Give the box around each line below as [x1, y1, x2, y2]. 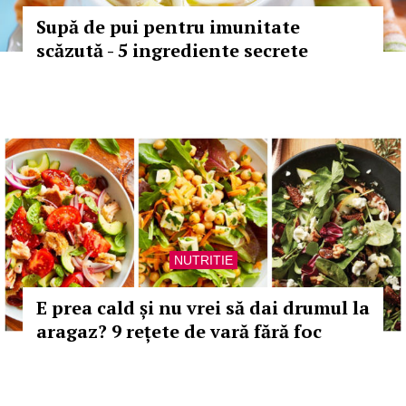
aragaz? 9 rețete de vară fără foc [36, 319, 322, 343]
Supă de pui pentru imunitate [36, 14, 300, 39]
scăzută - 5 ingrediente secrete [36, 38, 308, 63]
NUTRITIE [173, 253, 233, 267]
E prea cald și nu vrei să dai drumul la [36, 295, 370, 320]
